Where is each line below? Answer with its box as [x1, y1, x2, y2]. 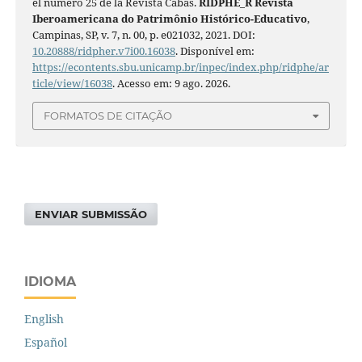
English [24, 310, 64, 326]
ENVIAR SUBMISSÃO [35, 207, 148, 221]
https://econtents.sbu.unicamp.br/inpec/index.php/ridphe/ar [32, 59, 329, 74]
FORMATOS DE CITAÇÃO [44, 109, 172, 123]
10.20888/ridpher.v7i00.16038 [32, 43, 175, 58]
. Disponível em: [175, 43, 255, 58]
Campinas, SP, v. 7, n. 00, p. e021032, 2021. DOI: [32, 27, 255, 42]
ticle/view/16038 [32, 75, 112, 90]
